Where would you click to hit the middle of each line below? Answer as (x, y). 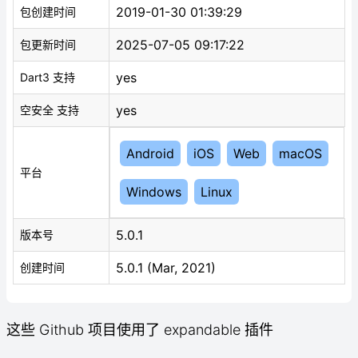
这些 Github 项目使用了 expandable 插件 (140, 330)
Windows (154, 192)
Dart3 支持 (48, 77)
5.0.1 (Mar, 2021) (166, 268)
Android (150, 153)
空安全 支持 (50, 110)
